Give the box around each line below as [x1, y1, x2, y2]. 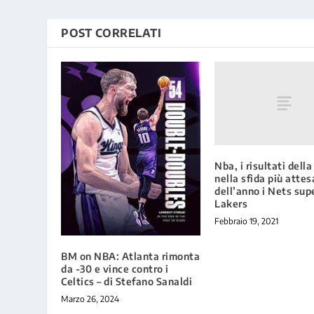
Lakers [214, 197, 247, 210]
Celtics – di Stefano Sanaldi [61, 275, 193, 287]
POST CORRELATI [61, 26, 162, 41]
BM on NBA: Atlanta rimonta [61, 250, 200, 262]
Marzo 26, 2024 [61, 293, 120, 304]
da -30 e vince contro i [61, 262, 169, 275]
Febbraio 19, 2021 [214, 215, 278, 226]
